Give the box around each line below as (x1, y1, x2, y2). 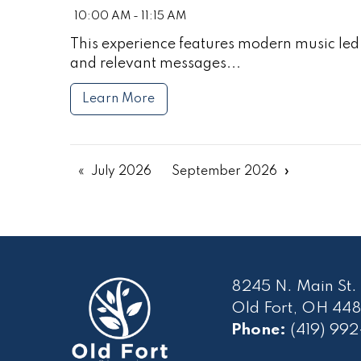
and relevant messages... (70, 56, 241, 71)
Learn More (82, 93, 156, 106)
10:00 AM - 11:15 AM (74, 10, 186, 22)
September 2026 (172, 165, 277, 179)
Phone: (231, 322, 286, 339)
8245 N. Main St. (231, 279, 357, 296)
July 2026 (91, 165, 151, 179)
